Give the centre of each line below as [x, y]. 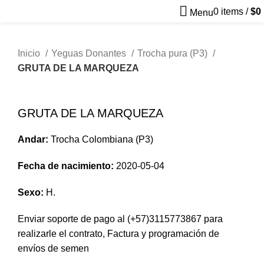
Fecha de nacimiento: [67, 166]
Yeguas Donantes [90, 53]
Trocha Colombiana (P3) [101, 140]
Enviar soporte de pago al [72, 219]
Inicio [30, 53]
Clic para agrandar [57, 98]
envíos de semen [53, 249]
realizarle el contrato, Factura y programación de [118, 234]
